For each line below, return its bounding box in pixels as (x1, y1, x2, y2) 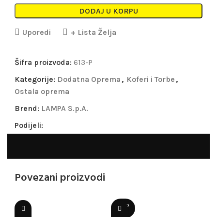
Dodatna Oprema (57, 75, 121, 84)
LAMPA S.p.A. (41, 104, 88, 113)
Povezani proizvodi (15, 170, 105, 187)
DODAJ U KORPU (79, 6, 138, 16)
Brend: (15, 104, 41, 113)
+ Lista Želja (70, 27, 116, 37)
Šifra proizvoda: (15, 58, 74, 67)
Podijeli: (15, 121, 43, 130)
